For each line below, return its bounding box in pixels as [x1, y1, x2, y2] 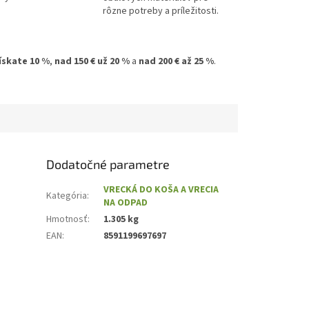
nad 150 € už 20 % [54, 54, 130, 68]
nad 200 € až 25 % [139, 54, 214, 68]
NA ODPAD [103, 196, 148, 210]
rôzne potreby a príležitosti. [103, 4, 219, 19]
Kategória [46, 189, 88, 203]
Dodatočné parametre [46, 157, 170, 172]
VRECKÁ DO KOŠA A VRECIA [103, 183, 219, 197]
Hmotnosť [46, 212, 88, 227]
